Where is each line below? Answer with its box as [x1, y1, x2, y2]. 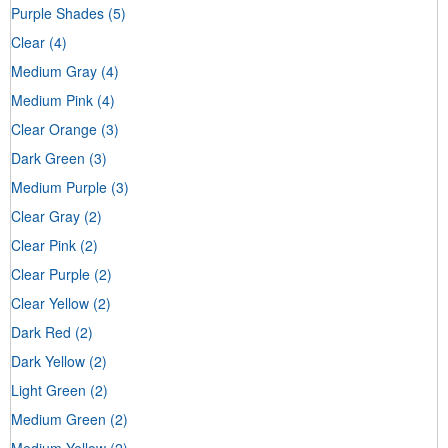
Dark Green [11, 147, 85, 168]
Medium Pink [11, 89, 93, 110]
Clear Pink [11, 234, 76, 255]
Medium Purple [11, 176, 107, 197]
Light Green [11, 379, 86, 400]
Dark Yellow [11, 350, 85, 371]
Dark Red [11, 321, 71, 342]
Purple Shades [11, 2, 104, 23]
